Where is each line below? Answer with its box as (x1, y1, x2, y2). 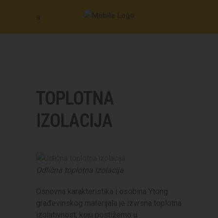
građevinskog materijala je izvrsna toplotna (36, 199, 182, 208)
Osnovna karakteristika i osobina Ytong (36, 187, 168, 196)
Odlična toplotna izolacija (36, 165, 124, 175)
